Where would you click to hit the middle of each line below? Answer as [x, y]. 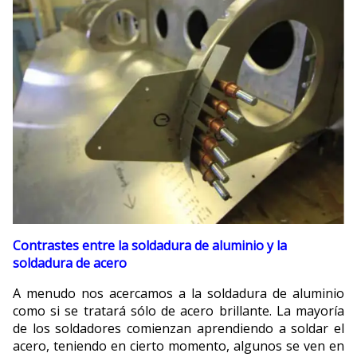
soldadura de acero [70, 263]
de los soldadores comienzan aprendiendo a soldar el [178, 328]
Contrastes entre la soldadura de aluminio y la [150, 245]
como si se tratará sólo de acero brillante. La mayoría [178, 310]
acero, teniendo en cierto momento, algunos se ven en [178, 345]
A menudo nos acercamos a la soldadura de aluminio [178, 293]
